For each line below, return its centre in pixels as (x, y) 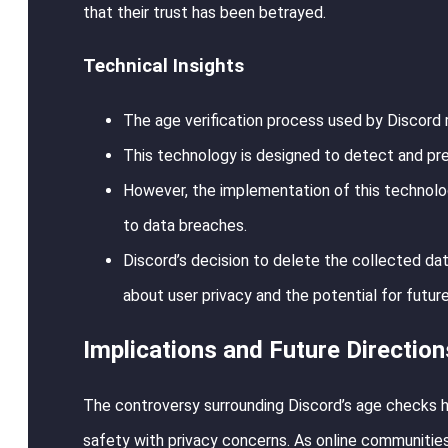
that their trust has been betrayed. (204, 13)
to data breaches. (185, 225)
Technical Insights (163, 66)
